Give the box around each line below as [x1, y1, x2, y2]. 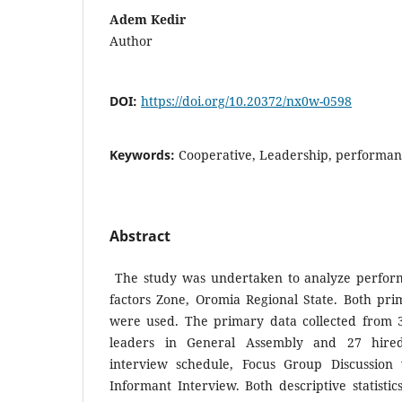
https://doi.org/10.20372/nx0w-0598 [141, 92, 352, 109]
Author [109, 31, 153, 49]
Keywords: [109, 145, 179, 163]
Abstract [109, 225, 170, 246]
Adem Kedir [109, 10, 186, 28]
